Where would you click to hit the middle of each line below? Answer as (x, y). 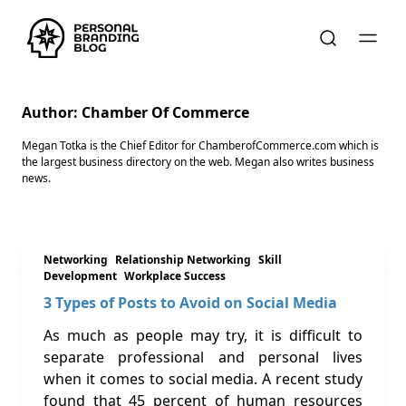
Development (80, 276)
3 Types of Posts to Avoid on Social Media (190, 303)
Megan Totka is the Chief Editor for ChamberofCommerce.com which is (200, 145)
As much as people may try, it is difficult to (203, 335)
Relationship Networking (183, 260)
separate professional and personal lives (203, 357)
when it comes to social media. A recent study (203, 379)
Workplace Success (175, 276)
